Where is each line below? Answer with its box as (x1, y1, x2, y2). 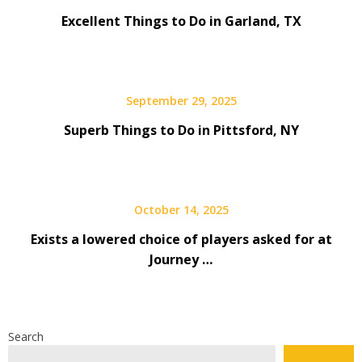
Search (8, 328, 44, 344)
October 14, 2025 (133, 201, 229, 217)
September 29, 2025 (125, 92, 237, 108)
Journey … (149, 250, 213, 268)
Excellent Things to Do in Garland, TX (61, 11, 301, 30)
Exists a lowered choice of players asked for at (30, 229, 332, 248)
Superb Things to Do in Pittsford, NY (63, 120, 299, 139)
